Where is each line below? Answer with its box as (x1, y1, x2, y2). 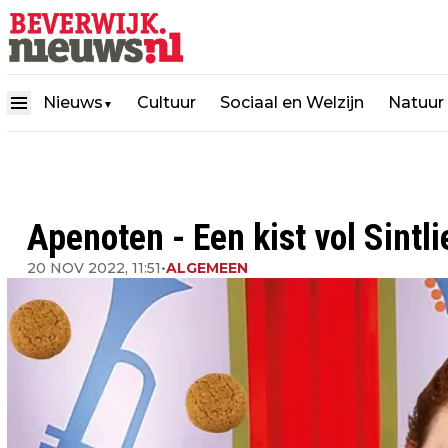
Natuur (388, 92, 444, 112)
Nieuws (43, 92, 103, 112)
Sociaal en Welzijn (220, 92, 364, 112)
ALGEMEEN (166, 259, 248, 277)
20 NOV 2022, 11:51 (27, 259, 161, 277)
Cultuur (137, 92, 196, 112)
